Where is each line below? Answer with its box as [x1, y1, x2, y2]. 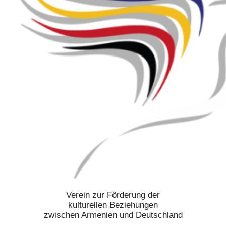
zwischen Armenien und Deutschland [43, 210, 183, 220]
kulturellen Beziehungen [68, 200, 158, 210]
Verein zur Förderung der [66, 190, 160, 200]
